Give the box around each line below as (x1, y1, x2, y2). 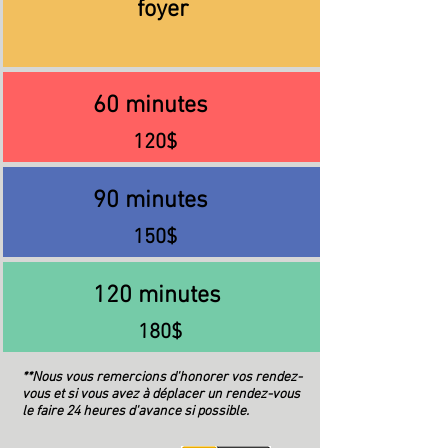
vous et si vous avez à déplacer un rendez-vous (22, 386, 300, 403)
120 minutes (74, 282, 251, 310)
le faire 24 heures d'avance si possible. (22, 403, 252, 420)
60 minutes (75, 92, 250, 120)
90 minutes (69, 187, 256, 215)
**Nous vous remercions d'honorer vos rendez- (22, 369, 302, 386)
